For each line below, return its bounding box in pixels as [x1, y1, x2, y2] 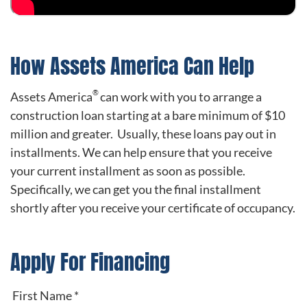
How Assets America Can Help [10, 50, 254, 82]
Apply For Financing [10, 247, 170, 278]
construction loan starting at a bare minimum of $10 [10, 108, 285, 123]
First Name [12, 287, 74, 303]
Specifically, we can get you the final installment [10, 182, 261, 197]
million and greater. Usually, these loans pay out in [10, 126, 276, 142]
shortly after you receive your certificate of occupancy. [10, 200, 295, 216]
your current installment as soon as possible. [10, 163, 247, 179]
